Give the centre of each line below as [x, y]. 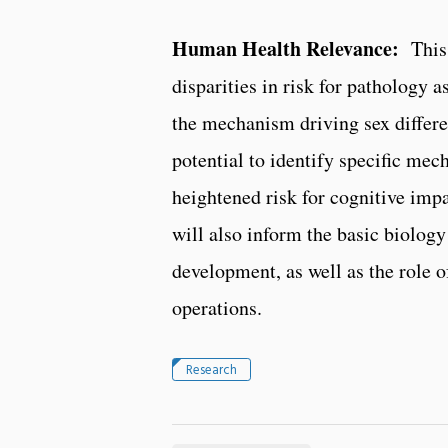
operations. [217, 307]
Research [211, 370]
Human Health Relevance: [285, 48]
